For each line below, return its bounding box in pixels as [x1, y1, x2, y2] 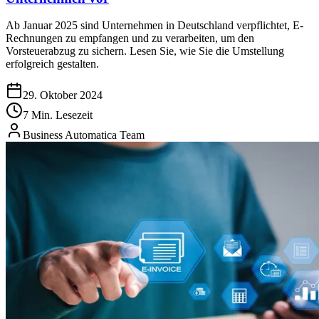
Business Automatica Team [23, 129, 145, 142]
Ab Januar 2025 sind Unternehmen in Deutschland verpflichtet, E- [6, 19, 303, 32]
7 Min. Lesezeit [23, 109, 93, 122]
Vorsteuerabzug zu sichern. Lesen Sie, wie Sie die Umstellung [6, 45, 284, 58]
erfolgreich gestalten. [6, 58, 99, 70]
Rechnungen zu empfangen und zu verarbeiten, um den [6, 32, 254, 45]
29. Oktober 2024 [23, 89, 103, 102]
